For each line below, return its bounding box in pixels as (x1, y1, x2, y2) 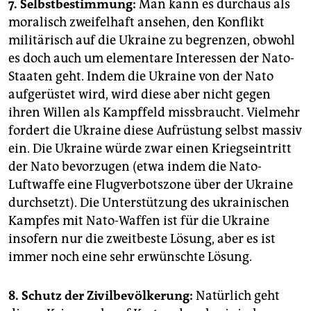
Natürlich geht (193, 288, 280, 304)
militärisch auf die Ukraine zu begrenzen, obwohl (8, 33, 295, 49)
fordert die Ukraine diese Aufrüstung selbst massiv (8, 123, 302, 139)
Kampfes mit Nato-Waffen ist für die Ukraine (8, 213, 269, 229)
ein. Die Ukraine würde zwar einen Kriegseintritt (8, 141, 292, 157)
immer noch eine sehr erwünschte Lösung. (8, 249, 252, 265)
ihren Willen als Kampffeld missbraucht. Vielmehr (8, 105, 300, 121)
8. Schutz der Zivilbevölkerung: (8, 288, 193, 304)
